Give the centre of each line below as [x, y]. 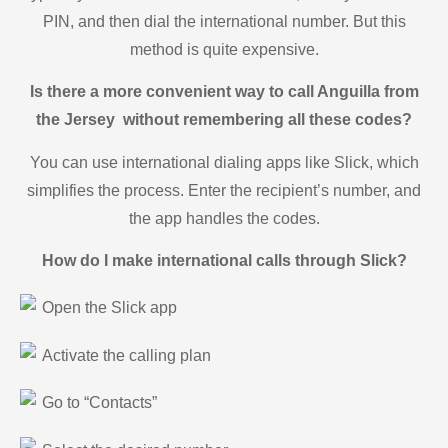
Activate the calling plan [126, 355]
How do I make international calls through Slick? [224, 260]
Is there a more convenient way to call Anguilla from [224, 92]
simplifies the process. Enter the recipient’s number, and [224, 190]
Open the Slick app [109, 308]
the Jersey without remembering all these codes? [224, 120]
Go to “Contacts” [99, 403]
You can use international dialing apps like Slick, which [224, 162]
